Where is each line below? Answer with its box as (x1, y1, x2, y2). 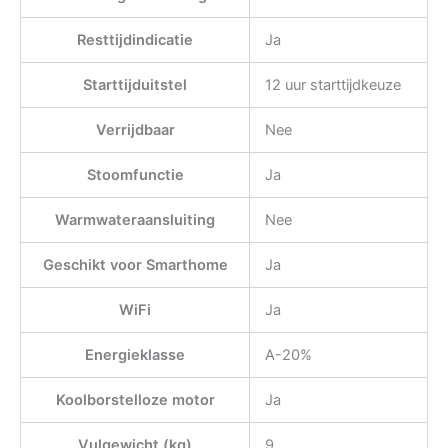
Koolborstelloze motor (55, 390, 215, 409)
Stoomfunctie (86, 165, 184, 184)
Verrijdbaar (95, 120, 175, 139)
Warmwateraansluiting (55, 210, 215, 229)
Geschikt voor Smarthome (42, 255, 228, 274)
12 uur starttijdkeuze (264, 75, 401, 94)
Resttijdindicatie (77, 30, 193, 49)
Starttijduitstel (83, 75, 187, 94)
